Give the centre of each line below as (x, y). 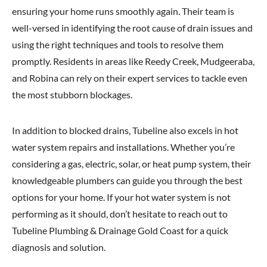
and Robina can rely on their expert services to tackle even (130, 78)
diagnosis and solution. (59, 247)
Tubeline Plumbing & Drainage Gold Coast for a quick (120, 230)
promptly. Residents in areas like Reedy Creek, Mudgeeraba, (133, 61)
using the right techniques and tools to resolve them (118, 44)
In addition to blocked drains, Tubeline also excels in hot (125, 130)
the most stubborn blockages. (72, 94)
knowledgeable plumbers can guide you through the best (127, 180)
